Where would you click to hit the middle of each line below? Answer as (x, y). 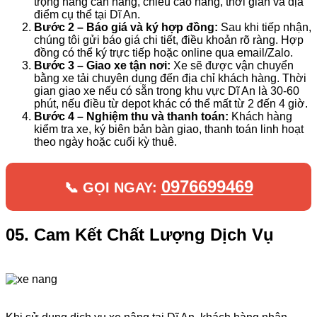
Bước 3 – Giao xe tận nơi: (102, 66)
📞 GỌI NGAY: (113, 188)
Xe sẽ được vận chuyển (232, 66)
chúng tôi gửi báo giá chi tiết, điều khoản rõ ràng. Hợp (169, 40)
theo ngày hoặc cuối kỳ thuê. (105, 142)
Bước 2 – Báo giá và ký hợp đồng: (126, 28)
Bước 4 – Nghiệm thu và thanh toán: (131, 117)
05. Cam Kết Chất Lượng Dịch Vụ (140, 235)
